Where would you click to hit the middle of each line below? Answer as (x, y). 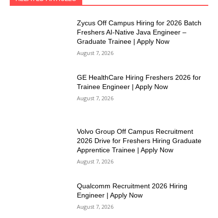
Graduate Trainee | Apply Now (123, 42)
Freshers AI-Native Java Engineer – (132, 32)
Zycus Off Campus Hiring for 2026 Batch (139, 23)
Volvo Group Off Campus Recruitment (135, 132)
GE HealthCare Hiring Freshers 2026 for (139, 77)
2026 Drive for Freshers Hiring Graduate (139, 141)
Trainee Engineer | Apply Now (123, 86)
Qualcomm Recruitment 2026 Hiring (132, 186)
